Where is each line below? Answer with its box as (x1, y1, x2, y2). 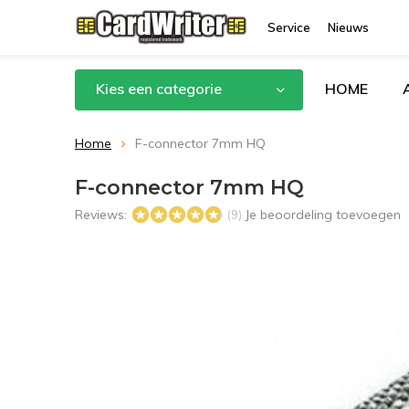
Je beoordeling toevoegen (245, 206, 401, 223)
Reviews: (75, 206, 131, 223)
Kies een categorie (96, 79, 222, 98)
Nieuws (328, 20, 369, 35)
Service (267, 20, 310, 35)
